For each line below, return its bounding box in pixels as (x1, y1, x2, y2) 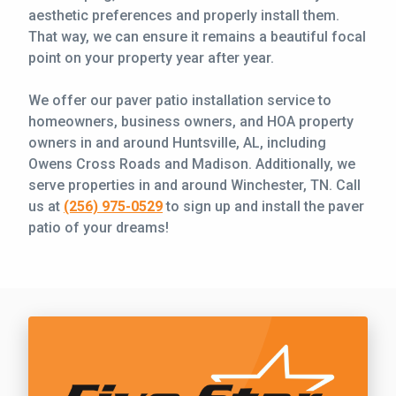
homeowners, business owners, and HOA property (28, 112, 354, 130)
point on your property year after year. (28, 49, 274, 66)
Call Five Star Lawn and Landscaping (79, 317, 317, 335)
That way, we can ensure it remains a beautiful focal (28, 27, 366, 45)
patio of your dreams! (28, 218, 169, 236)
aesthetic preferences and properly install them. (28, 6, 339, 24)
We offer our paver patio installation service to (28, 91, 331, 109)
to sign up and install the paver (163, 197, 364, 215)
